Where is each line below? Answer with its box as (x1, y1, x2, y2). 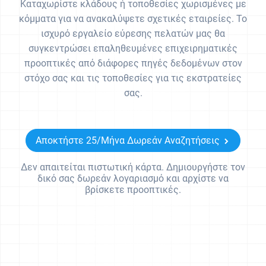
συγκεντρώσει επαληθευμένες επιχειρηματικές (28, 43, 237, 54)
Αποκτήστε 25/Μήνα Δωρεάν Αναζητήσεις (36, 135, 220, 146)
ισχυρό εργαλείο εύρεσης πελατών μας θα (41, 28, 225, 39)
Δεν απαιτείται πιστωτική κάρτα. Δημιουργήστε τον (21, 161, 245, 173)
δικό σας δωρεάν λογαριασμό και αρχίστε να (37, 173, 229, 184)
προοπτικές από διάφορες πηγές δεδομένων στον (24, 58, 242, 69)
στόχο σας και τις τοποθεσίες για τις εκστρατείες (24, 72, 242, 84)
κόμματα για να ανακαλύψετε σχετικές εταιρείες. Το (19, 13, 247, 24)
